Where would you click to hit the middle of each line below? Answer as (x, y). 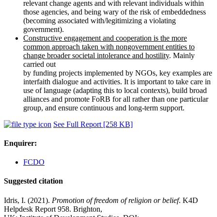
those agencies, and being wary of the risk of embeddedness (115, 12)
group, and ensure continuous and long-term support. (104, 108)
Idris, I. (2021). (28, 200)
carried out (39, 64)
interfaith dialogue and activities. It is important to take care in (117, 81)
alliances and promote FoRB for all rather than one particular (116, 99)
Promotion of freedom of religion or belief (115, 200)
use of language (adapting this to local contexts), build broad (115, 90)
